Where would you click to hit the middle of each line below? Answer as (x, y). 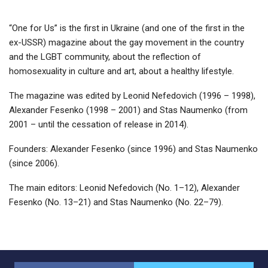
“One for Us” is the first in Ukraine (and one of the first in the (127, 28)
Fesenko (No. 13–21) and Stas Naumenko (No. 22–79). (116, 202)
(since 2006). (34, 163)
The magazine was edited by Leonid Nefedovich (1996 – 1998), (132, 95)
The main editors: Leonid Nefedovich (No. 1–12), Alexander (124, 188)
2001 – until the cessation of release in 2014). (99, 124)
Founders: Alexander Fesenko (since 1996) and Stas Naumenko (133, 149)
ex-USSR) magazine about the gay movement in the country (127, 42)
